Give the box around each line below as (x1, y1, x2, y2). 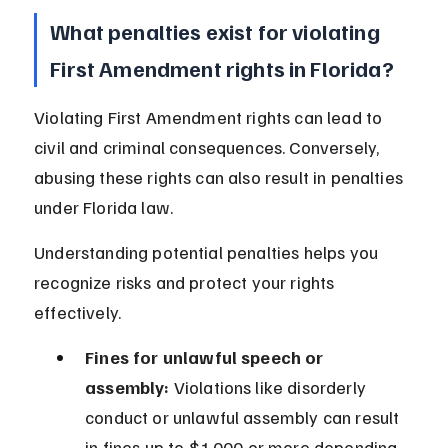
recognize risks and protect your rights (34, 271, 339, 294)
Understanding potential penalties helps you (34, 241, 383, 264)
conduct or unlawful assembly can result (85, 406, 404, 429)
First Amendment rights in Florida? (50, 54, 394, 83)
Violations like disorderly (169, 376, 371, 399)
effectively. (34, 301, 122, 324)
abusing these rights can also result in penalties (34, 166, 408, 189)
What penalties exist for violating (50, 17, 384, 46)
